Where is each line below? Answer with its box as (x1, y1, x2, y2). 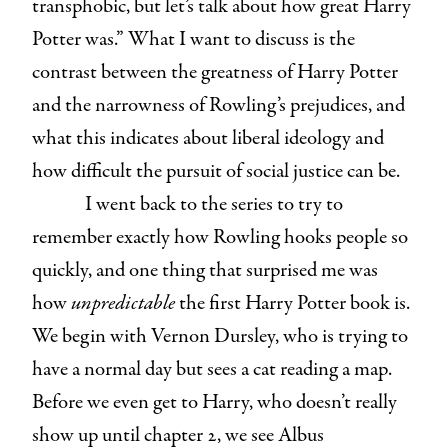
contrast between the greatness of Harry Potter (32, 57, 398, 87)
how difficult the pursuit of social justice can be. (32, 156, 404, 186)
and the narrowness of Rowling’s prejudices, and (32, 90, 405, 120)
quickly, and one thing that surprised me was (32, 255, 378, 285)
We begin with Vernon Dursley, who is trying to (32, 321, 408, 351)
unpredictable (71, 288, 179, 318)
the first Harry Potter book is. (179, 288, 410, 318)
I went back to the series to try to (84, 189, 343, 219)
